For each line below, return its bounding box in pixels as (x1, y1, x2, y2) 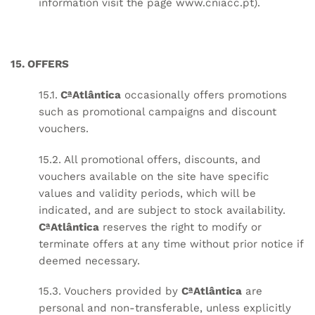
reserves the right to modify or (99, 220, 262, 233)
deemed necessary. (39, 254, 140, 267)
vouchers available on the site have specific (39, 169, 269, 183)
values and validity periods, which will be (39, 186, 256, 200)
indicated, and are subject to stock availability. (39, 203, 285, 217)
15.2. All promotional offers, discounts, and (39, 153, 261, 166)
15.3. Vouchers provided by (39, 285, 181, 298)
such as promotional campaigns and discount (39, 105, 276, 118)
